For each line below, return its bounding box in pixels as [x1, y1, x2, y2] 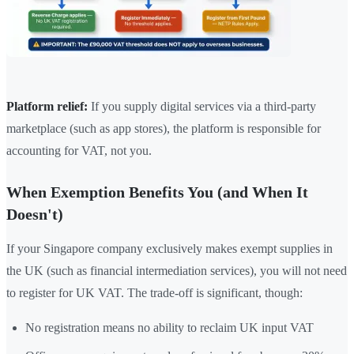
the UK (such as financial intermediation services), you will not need [6, 264, 347, 278]
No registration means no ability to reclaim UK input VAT [25, 321, 314, 335]
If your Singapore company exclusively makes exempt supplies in [6, 242, 333, 256]
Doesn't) [6, 205, 63, 224]
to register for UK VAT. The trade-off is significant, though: [6, 286, 303, 300]
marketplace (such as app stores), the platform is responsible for [6, 122, 321, 136]
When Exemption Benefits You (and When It [6, 183, 308, 201]
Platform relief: [6, 100, 88, 114]
